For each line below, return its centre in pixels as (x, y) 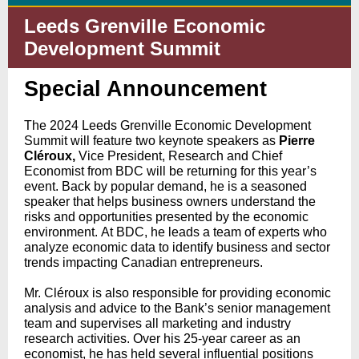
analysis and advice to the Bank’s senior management (177, 308)
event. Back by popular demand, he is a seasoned (165, 186)
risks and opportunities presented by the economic (166, 217)
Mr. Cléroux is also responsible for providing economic (177, 293)
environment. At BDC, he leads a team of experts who (175, 232)
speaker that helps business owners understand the (170, 202)
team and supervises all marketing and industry (157, 323)
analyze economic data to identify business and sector (177, 247)
